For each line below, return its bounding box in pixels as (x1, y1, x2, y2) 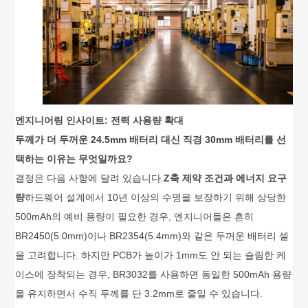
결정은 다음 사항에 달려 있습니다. (15, 173, 164, 184)
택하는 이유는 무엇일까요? (15, 153, 133, 165)
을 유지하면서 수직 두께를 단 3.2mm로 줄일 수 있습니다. (15, 288, 263, 300)
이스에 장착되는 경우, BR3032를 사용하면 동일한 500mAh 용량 (15, 269, 292, 280)
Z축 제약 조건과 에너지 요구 (164, 173, 287, 184)
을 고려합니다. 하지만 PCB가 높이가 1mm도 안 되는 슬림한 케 (15, 250, 287, 261)
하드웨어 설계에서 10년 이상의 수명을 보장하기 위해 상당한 (25, 192, 287, 203)
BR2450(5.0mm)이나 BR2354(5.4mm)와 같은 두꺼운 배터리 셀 (15, 230, 289, 242)
